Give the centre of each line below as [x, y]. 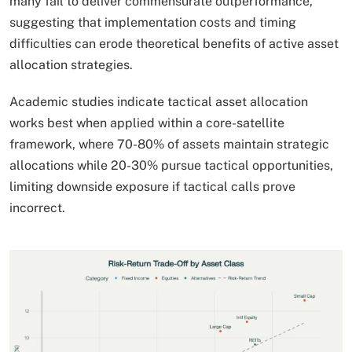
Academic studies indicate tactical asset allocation [159, 101]
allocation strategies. [73, 64]
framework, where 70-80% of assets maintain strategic [169, 144]
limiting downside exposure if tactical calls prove [152, 186]
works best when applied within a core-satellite [147, 123]
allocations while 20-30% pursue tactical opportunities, [171, 165]
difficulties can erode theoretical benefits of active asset [174, 43]
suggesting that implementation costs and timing [153, 22]
